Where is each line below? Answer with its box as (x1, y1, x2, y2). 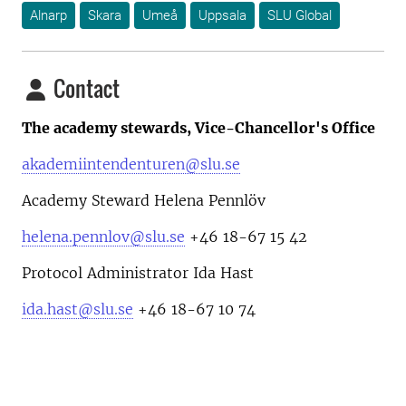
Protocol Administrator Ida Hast (22, 264, 254, 283)
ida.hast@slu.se (22, 300, 133, 319)
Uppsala (198, 7, 246, 24)
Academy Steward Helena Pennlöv (22, 191, 270, 210)
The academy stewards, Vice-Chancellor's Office (22, 119, 375, 138)
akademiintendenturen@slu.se (22, 155, 240, 174)
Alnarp (30, 7, 67, 24)
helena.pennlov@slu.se (22, 227, 185, 246)
